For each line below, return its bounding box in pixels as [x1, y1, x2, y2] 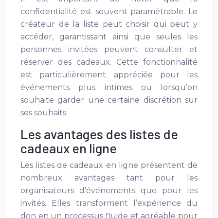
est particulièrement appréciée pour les [20, 70, 198, 79]
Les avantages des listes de [20, 126, 178, 142]
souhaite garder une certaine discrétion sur [20, 95, 198, 105]
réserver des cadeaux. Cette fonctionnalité [20, 57, 198, 67]
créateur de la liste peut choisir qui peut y [20, 19, 198, 29]
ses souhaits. [20, 108, 68, 117]
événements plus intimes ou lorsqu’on [20, 83, 198, 92]
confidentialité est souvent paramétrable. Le [20, 7, 198, 16]
